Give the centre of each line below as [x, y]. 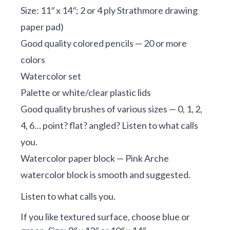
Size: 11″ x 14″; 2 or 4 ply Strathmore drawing [109, 11]
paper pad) [42, 27]
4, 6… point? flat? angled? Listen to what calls [109, 126]
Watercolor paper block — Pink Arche [95, 158]
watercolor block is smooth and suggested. [106, 175]
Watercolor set [51, 76]
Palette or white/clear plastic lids [86, 93]
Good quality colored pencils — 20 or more [104, 43]
